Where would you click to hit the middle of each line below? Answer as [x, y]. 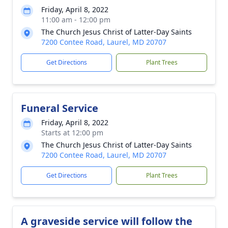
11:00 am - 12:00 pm [76, 20]
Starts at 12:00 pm [72, 133]
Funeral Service [60, 108]
